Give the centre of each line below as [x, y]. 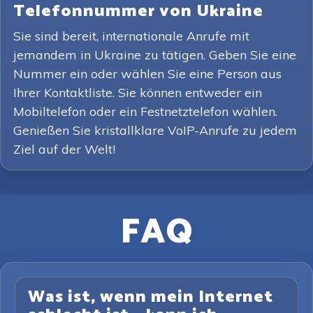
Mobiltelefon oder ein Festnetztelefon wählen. [145, 111]
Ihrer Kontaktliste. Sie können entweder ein [138, 93]
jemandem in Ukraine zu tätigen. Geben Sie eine [155, 55]
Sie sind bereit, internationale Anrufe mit [131, 36]
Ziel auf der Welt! [64, 149]
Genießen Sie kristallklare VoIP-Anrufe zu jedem [155, 130]
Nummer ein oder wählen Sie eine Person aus [147, 74]
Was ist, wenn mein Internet [151, 297]
